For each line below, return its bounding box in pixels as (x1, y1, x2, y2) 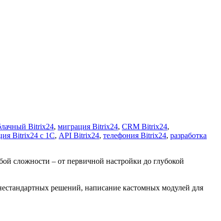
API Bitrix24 (59, 131, 99, 140)
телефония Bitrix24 (103, 131, 166, 140)
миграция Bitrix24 (58, 122, 118, 131)
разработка (170, 131, 207, 140)
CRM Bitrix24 (122, 122, 167, 131)
